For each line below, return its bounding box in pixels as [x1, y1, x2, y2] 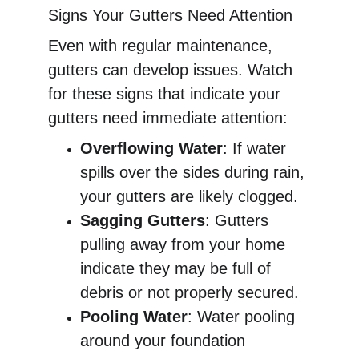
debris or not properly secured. [80, 284, 299, 301]
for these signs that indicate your [48, 85, 285, 103]
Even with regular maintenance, [48, 37, 277, 54]
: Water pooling [188, 308, 300, 325]
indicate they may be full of [80, 260, 276, 277]
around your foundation [80, 332, 250, 349]
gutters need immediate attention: [48, 109, 288, 127]
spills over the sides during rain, [80, 163, 309, 181]
